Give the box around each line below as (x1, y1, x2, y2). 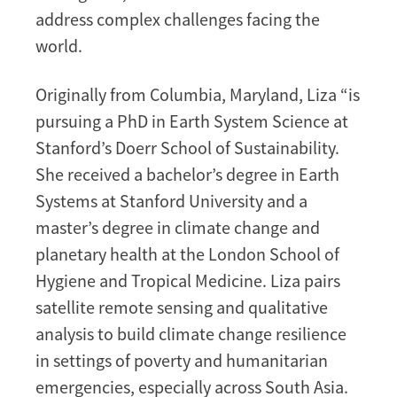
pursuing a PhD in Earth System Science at (35, 110, 348, 133)
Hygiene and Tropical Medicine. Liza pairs (35, 269, 340, 292)
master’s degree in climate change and (35, 216, 320, 239)
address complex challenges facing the (35, 8, 320, 31)
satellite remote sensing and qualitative (35, 296, 328, 319)
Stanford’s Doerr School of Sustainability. (35, 136, 339, 160)
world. (35, 35, 82, 58)
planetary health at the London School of (35, 243, 339, 266)
